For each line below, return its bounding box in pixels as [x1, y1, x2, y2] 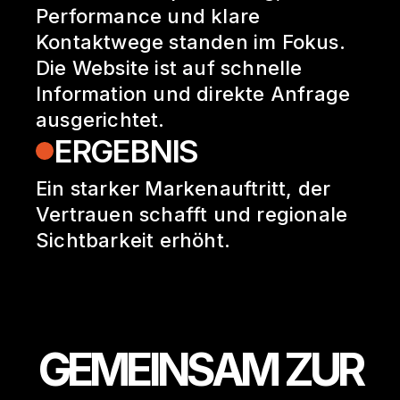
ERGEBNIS [54, 132, 197, 170]
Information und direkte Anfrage [36, 82, 351, 105]
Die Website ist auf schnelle [36, 56, 303, 79]
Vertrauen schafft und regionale [36, 203, 348, 226]
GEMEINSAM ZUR [37, 343, 362, 396]
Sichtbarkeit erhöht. [36, 229, 230, 252]
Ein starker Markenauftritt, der [36, 177, 331, 200]
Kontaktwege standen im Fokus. [36, 30, 346, 54]
